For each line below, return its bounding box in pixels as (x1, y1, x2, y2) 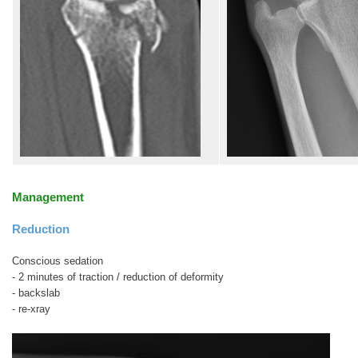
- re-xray (12, 303, 50, 316)
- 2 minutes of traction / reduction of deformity (12, 271, 224, 284)
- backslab (12, 287, 63, 300)
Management (12, 190, 84, 205)
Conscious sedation (12, 255, 103, 268)
